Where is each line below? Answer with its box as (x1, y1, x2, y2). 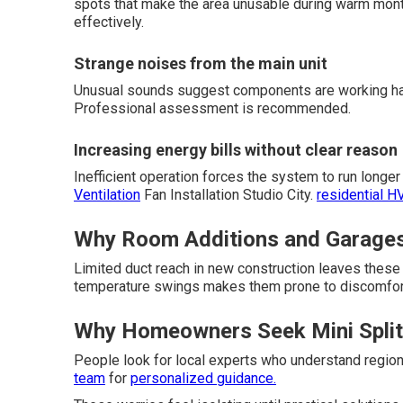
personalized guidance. (130, 370, 276, 387)
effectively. (74, 13, 144, 31)
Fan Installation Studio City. (140, 186, 317, 203)
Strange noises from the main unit (74, 54, 327, 73)
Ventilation (74, 186, 140, 203)
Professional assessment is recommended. (74, 100, 351, 117)
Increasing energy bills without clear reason (74, 140, 398, 159)
